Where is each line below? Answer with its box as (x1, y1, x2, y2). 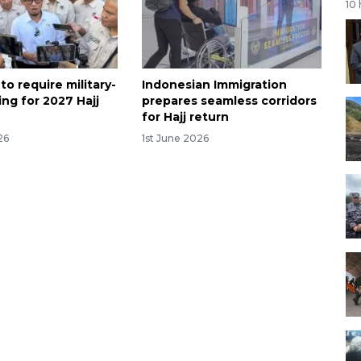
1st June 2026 (141, 131, 209, 144)
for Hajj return (141, 109, 229, 124)
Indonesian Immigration (141, 77, 287, 92)
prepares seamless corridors (141, 93, 317, 108)
